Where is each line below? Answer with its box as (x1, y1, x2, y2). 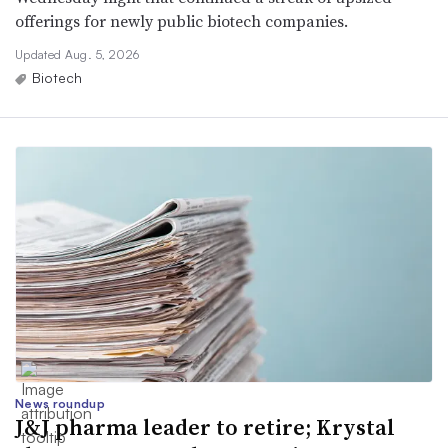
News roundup (15, 395, 105, 411)
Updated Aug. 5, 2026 (15, 47, 140, 63)
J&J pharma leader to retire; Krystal (15, 411, 395, 442)
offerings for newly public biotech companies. (15, 10, 348, 33)
